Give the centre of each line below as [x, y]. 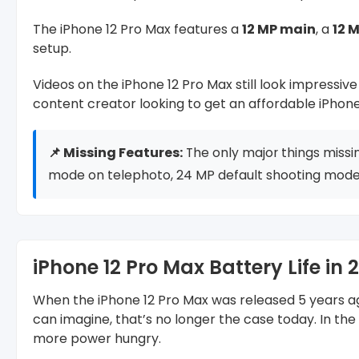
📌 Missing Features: [115, 152]
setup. [52, 48]
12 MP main [279, 29]
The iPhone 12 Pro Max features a [137, 29]
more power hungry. [97, 338]
